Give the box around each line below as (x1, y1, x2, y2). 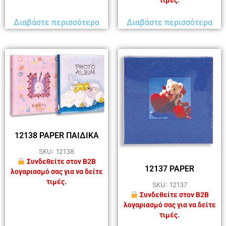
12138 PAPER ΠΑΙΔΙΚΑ (14, 130, 99, 140)
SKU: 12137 (152, 180, 187, 189)
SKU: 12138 (39, 147, 74, 155)
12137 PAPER (145, 163, 194, 174)
